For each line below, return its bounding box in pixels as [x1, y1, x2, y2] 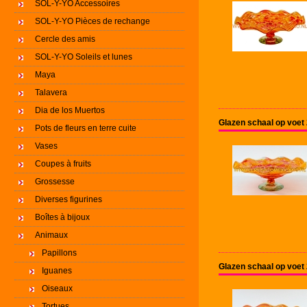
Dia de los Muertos [35, 106, 105, 115]
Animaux [35, 230, 68, 240]
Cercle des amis [35, 34, 95, 44]
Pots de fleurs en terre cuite [35, 123, 136, 133]
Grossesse [35, 177, 75, 186]
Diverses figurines [35, 195, 102, 204]
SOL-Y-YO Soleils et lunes [35, 52, 132, 62]
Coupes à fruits [35, 159, 91, 169]
